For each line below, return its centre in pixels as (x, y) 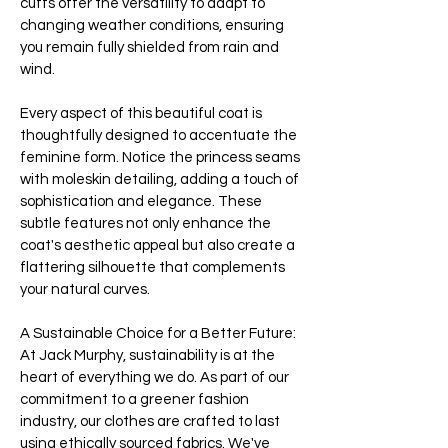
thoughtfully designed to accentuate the (158, 135)
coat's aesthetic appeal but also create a (157, 245)
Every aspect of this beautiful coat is (141, 113)
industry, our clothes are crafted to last (150, 421)
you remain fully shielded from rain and (149, 47)
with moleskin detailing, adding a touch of (159, 179)
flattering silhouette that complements (152, 267)
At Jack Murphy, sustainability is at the (147, 355)
